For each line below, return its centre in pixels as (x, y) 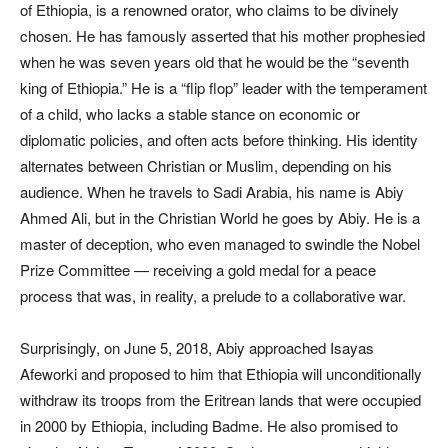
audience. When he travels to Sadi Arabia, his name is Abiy (212, 191)
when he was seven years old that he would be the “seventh (214, 61)
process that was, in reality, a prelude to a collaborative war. (213, 295)
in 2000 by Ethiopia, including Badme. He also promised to (209, 425)
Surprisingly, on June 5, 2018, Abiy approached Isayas (197, 347)
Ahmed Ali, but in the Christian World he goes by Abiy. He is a (220, 217)
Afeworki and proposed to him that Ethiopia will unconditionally (221, 373)
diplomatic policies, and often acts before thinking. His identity (219, 139)
